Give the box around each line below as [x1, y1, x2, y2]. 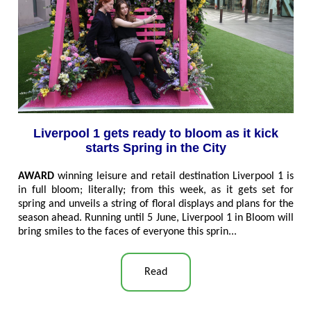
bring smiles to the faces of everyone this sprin [18, 226, 228, 238]
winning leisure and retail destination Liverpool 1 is [58, 171, 294, 183]
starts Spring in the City [85, 141, 226, 155]
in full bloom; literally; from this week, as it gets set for [18, 185, 294, 196]
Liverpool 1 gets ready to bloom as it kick [33, 126, 278, 141]
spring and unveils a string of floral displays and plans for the [18, 199, 294, 210]
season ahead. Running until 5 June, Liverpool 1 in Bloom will [18, 212, 294, 224]
